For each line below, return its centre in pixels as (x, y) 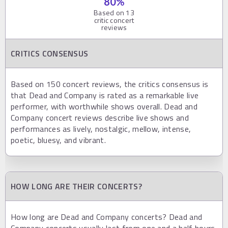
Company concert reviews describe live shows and (100, 117)
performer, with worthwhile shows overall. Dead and (104, 106)
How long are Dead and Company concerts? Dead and (107, 217)
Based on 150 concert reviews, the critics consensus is (110, 84)
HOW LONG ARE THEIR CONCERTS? (76, 186)
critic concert (114, 20)
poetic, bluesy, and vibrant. (58, 140)
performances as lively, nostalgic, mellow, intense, (101, 129)
